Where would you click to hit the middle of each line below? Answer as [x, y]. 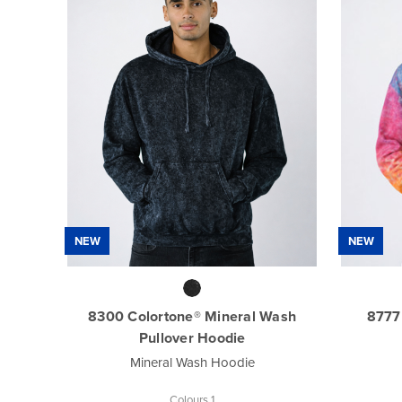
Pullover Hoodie [192, 337]
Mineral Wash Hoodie [192, 362]
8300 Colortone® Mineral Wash [192, 316]
